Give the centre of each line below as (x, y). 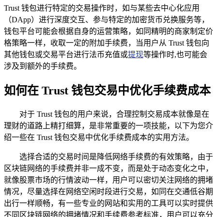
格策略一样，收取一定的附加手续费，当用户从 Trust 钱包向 (107, 43)
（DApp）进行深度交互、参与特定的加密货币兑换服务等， (107, 19)
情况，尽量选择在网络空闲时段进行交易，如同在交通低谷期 (108, 191)
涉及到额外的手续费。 (43, 66)
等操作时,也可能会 (175, 54)
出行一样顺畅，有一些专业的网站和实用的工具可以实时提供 (108, 203)
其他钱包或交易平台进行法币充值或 (66, 54)
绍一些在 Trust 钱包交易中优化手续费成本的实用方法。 (99, 137)
